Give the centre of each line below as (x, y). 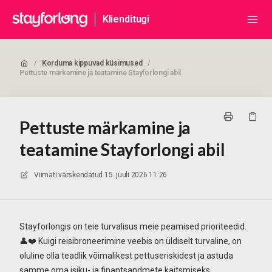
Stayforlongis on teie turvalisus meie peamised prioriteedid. (133, 226)
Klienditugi (126, 19)
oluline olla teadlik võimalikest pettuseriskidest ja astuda (126, 256)
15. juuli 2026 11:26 (136, 175)
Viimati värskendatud (69, 175)
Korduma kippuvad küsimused (92, 63)
